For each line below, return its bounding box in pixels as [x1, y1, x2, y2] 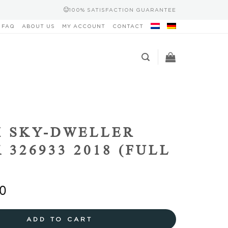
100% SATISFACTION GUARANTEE [69, 7, 176, 13]
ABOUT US [22, 23, 55, 29]
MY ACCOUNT [62, 23, 105, 29]
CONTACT [112, 23, 144, 29]
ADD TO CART [26, 215, 93, 222]
